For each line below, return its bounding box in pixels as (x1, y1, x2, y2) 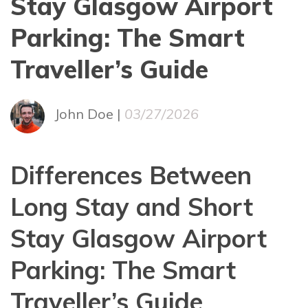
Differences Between (10, 159, 252, 190)
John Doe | (54, 104, 124, 122)
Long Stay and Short (10, 191, 253, 222)
